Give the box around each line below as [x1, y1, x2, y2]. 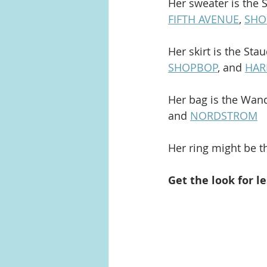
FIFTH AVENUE [168, 12, 239, 27]
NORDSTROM [190, 108, 257, 123]
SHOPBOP [168, 60, 218, 75]
